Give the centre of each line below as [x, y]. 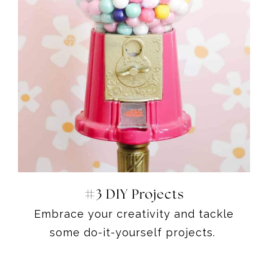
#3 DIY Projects [134, 194]
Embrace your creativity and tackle [134, 214]
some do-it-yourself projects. [134, 232]
